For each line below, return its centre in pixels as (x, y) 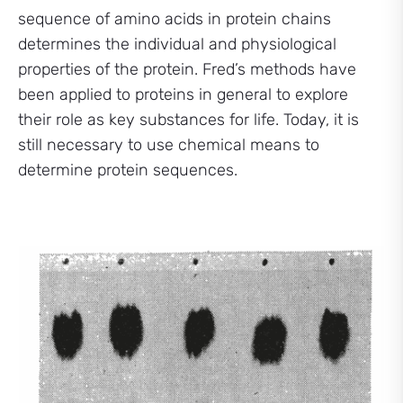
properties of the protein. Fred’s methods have (187, 70)
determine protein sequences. (128, 170)
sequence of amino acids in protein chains (175, 19)
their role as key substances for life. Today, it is (188, 120)
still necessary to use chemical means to (169, 145)
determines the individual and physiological (177, 45)
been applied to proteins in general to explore (183, 95)
